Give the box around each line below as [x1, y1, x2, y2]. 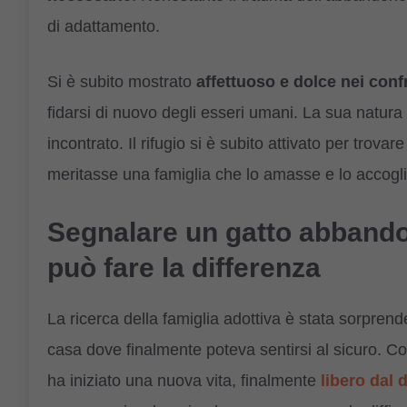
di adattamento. [47, 17, 160, 36]
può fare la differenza [47, 253, 321, 283]
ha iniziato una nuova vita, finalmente [47, 372, 321, 391]
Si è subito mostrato [47, 73, 192, 92]
